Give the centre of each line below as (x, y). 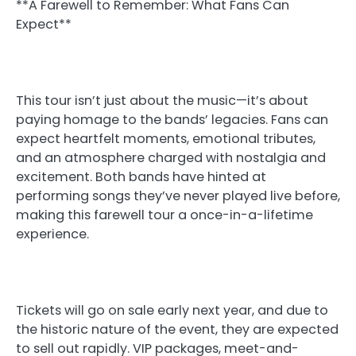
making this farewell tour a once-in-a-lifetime (164, 215)
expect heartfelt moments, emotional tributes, (166, 139)
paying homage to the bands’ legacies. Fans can (172, 120)
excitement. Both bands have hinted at (141, 177)
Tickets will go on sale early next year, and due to (172, 311)
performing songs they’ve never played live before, (178, 196)
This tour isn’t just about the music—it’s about (162, 101)
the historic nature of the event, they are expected (177, 330)
